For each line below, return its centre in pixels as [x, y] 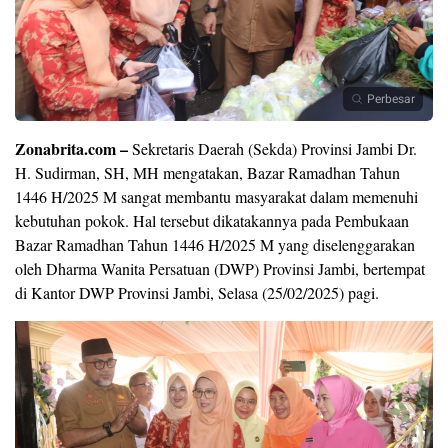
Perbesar [391, 98]
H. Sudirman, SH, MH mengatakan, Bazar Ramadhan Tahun [207, 172]
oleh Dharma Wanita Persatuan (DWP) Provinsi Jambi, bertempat [220, 268]
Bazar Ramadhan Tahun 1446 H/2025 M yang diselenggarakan [215, 244]
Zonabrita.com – [71, 148]
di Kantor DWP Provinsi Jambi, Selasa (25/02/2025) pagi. [197, 292]
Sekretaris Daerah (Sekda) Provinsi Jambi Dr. [272, 148]
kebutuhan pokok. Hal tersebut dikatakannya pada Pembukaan [212, 220]
